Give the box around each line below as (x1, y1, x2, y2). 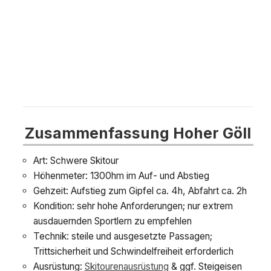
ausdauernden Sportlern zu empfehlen (33, 215, 192, 227)
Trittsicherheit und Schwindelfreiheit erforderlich (33, 246, 233, 258)
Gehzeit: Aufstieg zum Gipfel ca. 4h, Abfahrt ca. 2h (33, 185, 247, 197)
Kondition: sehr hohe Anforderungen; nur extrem (33, 200, 233, 212)
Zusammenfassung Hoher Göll (24, 123, 251, 142)
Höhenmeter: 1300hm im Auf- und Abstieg (33, 170, 209, 182)
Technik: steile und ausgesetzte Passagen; (33, 230, 212, 243)
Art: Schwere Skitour (33, 155, 119, 167)
